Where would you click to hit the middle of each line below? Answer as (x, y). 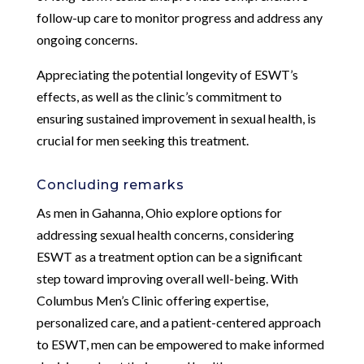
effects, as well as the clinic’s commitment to (159, 96)
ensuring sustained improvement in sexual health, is (176, 118)
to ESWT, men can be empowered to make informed (180, 344)
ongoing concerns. (87, 39)
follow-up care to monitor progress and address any (179, 17)
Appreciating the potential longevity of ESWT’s (167, 74)
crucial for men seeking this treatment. (142, 140)
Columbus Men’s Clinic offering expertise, (152, 300)
